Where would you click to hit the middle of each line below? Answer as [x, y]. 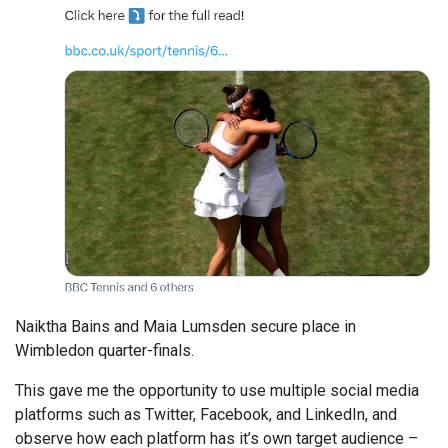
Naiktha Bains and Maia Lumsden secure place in [185, 326]
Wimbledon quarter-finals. [104, 350]
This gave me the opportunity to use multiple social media [217, 390]
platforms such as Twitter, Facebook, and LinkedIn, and [206, 414]
